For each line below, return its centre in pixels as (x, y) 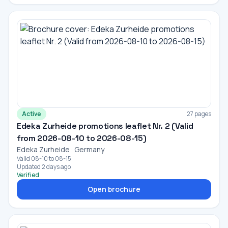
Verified (28, 175)
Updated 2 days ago (44, 167)
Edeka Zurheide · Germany (61, 149)
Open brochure (114, 189)
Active (32, 114)
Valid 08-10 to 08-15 (44, 159)
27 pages (199, 114)
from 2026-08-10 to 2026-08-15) (82, 138)
